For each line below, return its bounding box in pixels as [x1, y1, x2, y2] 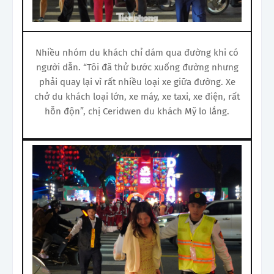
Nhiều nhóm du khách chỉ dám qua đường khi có [35, 46, 239, 58]
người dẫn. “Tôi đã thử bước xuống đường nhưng [35, 61, 239, 73]
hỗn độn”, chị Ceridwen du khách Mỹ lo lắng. [45, 105, 229, 117]
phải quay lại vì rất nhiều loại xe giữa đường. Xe [39, 76, 235, 87]
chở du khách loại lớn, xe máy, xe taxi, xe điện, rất [34, 91, 240, 102]
